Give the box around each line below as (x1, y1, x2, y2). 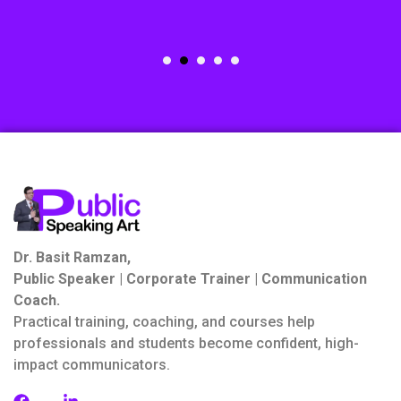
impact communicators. (13, 356, 170, 374)
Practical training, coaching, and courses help (13, 313, 315, 331)
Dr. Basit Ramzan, (13, 249, 131, 267)
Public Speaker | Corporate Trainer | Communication (13, 270, 367, 288)
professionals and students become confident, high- (13, 335, 359, 353)
